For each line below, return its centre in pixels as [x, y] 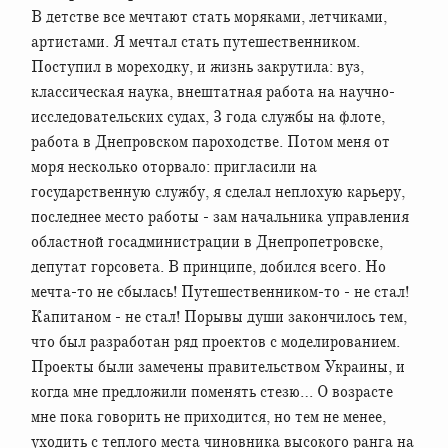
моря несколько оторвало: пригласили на [174, 166]
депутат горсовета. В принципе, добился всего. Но [208, 266]
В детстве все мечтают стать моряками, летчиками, [209, 16]
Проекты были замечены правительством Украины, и [218, 366]
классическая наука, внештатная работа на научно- [213, 91]
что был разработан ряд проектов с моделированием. [215, 341]
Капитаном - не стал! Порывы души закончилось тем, [219, 316]
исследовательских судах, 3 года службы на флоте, [208, 116]
